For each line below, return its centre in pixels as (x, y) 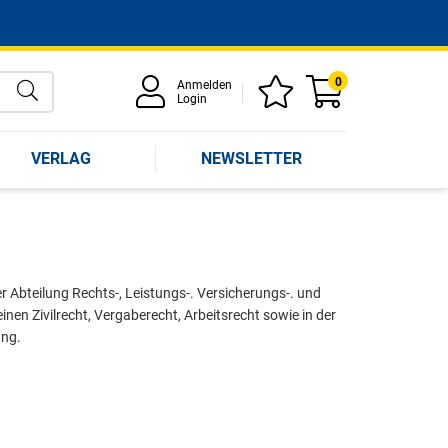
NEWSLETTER (251, 158)
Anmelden (204, 85)
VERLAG (61, 158)
